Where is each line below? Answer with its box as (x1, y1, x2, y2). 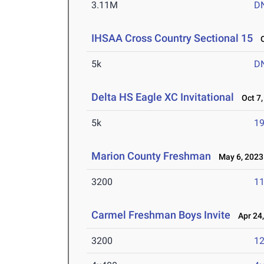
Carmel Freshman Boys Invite (91, 209, 231, 222)
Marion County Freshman (91, 150, 212, 163)
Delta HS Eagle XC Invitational (91, 91, 237, 104)
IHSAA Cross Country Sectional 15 (91, 32, 253, 45)
